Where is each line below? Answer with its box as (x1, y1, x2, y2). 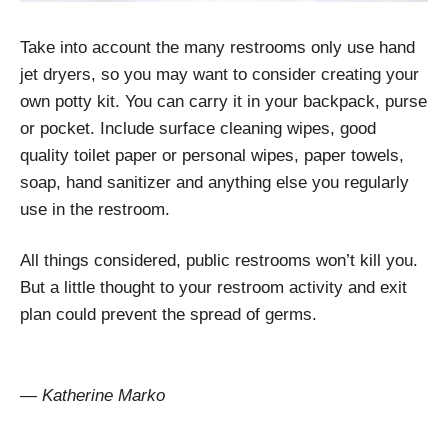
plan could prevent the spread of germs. (20, 305, 317, 325)
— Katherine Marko (20, 386, 165, 406)
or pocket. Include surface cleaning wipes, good (20, 119, 376, 139)
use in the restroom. (20, 200, 180, 220)
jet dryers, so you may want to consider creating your (20, 65, 419, 85)
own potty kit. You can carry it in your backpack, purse (20, 92, 427, 112)
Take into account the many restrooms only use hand (20, 38, 415, 58)
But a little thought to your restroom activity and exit (20, 278, 407, 298)
